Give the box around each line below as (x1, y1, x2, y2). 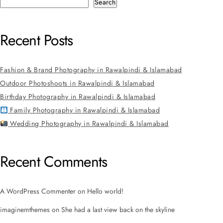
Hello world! (87, 186, 123, 197)
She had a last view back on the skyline (61, 205, 175, 215)
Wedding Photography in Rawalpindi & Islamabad (7, 118, 169, 129)
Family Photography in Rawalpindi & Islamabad (7, 105, 160, 115)
